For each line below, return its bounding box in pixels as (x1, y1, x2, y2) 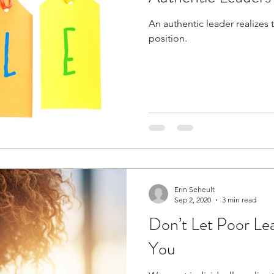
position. (149, 32, 187, 44)
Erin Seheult (174, 185, 215, 194)
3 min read (222, 195, 256, 204)
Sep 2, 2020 (174, 195, 211, 204)
